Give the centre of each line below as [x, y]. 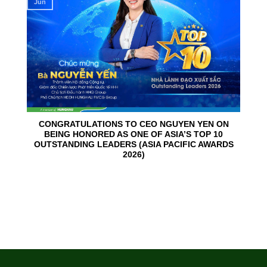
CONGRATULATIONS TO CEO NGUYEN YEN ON [133, 125]
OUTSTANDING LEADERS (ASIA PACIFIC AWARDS [133, 145]
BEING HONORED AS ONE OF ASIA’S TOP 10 [133, 135]
